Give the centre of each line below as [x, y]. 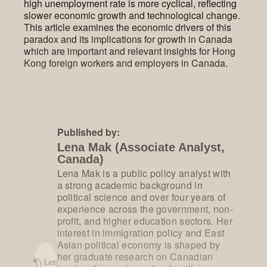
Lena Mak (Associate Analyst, [141, 147]
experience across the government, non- [145, 209]
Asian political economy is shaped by [139, 245]
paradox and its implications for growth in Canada [128, 39]
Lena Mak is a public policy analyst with [144, 173]
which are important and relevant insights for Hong [130, 51]
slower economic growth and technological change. [132, 15]
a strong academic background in [130, 185]
